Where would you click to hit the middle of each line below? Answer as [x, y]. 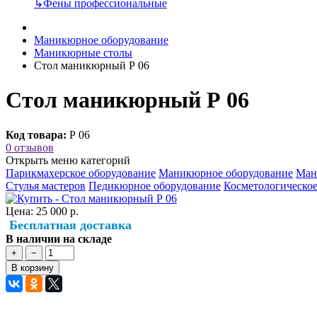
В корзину [33, 267]
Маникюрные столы [83, 53]
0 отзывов [30, 147]
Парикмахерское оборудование [81, 173]
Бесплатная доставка [70, 225]
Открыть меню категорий [68, 160]
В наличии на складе [59, 238]
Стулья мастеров [46, 185]
